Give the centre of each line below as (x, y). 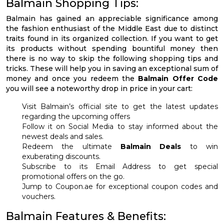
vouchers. (39, 196)
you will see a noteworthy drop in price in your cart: (99, 88)
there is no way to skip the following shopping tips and (112, 58)
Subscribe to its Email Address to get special (120, 166)
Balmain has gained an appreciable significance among (112, 18)
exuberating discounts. (61, 156)
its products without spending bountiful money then (112, 48)
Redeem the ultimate (71, 146)
